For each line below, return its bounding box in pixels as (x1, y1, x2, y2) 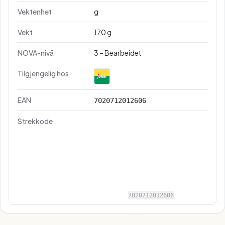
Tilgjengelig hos (18, 69, 69, 78)
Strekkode (18, 117, 53, 126)
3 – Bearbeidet (94, 48, 142, 57)
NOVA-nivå (18, 48, 54, 57)
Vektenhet (18, 7, 52, 16)
